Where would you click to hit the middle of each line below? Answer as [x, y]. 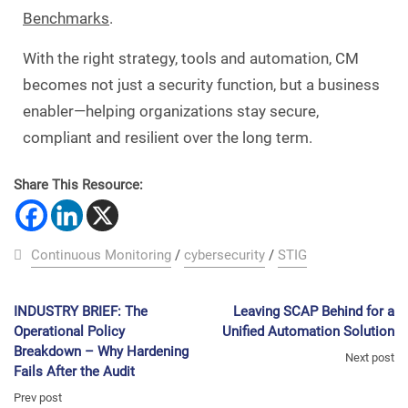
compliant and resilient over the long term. [168, 137]
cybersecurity [224, 255]
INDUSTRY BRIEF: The [81, 311]
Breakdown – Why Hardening [101, 351]
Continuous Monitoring [101, 255]
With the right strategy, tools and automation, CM [191, 58]
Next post [370, 357]
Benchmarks [66, 18]
